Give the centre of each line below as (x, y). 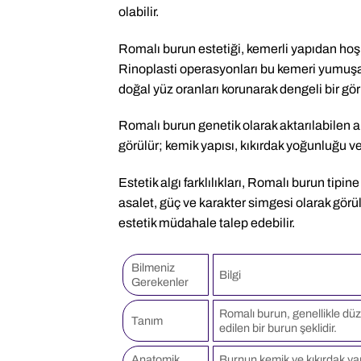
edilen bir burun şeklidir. (278, 328)
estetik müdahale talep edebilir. (207, 223)
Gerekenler (160, 282)
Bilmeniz (153, 267)
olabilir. (139, 11)
